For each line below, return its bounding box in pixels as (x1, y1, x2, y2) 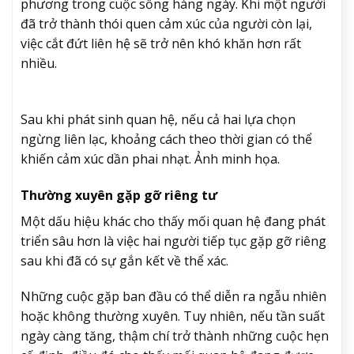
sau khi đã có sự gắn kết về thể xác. (21, 251, 228, 269)
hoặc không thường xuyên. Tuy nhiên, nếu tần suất (21, 307, 325, 326)
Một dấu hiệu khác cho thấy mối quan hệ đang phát (21, 212, 326, 230)
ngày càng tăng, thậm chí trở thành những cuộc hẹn (21, 327, 329, 345)
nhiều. (21, 54, 57, 72)
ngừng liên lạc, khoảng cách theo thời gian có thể (21, 130, 312, 148)
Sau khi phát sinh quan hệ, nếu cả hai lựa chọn (21, 110, 296, 128)
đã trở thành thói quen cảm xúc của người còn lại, (21, 14, 312, 32)
